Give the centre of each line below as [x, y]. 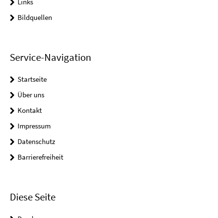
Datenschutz [36, 142]
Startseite [32, 79]
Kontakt [30, 110]
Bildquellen [35, 17]
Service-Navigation [50, 57]
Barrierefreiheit [40, 157]
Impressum [34, 126]
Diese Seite [33, 197]
